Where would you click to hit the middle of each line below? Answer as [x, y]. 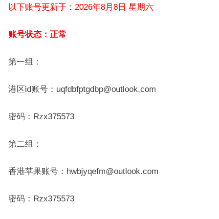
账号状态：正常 [37, 34]
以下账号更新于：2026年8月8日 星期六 [81, 7]
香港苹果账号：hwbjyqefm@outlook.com [83, 171]
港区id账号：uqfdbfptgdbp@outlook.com [82, 89]
